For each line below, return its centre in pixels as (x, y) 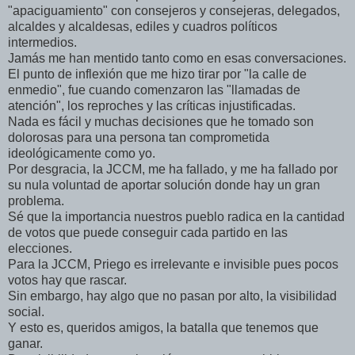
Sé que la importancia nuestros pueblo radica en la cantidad (176, 216)
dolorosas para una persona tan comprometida (139, 137)
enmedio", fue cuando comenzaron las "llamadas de (154, 90)
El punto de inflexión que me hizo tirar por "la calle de (157, 74)
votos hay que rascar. (67, 280)
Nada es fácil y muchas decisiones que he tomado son (161, 121)
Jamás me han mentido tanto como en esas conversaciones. (177, 58)
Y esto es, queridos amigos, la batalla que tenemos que (163, 327)
